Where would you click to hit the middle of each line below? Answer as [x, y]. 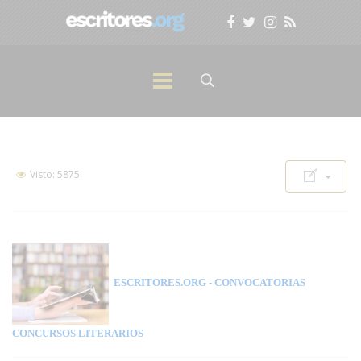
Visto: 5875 [54, 174]
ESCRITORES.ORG [158, 283]
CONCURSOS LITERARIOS [78, 333]
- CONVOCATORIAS [256, 283]
